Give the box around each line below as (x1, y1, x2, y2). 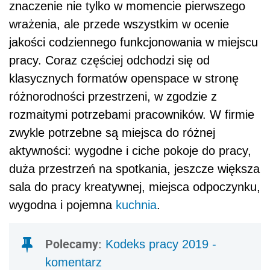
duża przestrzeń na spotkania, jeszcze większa (9, 162, 260, 175)
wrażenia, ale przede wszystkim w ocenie (9, 17, 229, 31)
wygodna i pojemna (9, 198, 116, 212)
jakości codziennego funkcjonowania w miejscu (9, 35, 258, 49)
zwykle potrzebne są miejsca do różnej (9, 125, 215, 139)
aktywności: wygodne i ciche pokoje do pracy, (9, 143, 251, 157)
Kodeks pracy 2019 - (102, 237, 216, 251)
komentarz (45, 255, 102, 269)
